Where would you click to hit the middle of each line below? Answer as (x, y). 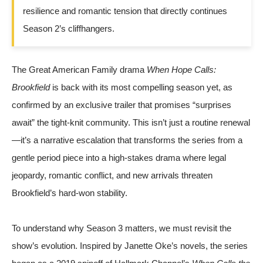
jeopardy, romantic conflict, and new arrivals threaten (112, 175)
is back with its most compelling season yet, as (141, 87)
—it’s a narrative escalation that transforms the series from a (127, 140)
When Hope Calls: (181, 69)
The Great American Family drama (79, 69)
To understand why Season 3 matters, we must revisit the (122, 228)
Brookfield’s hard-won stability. (70, 193)
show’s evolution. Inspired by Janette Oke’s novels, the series (130, 245)
